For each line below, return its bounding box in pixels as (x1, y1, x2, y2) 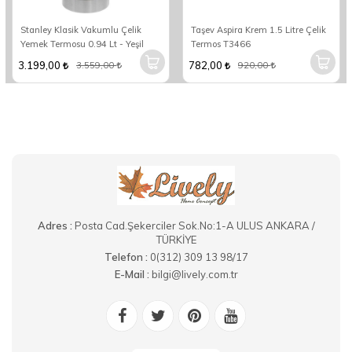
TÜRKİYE (156, 233, 196, 246)
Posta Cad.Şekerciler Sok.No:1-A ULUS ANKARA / (74, 219, 315, 232)
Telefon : (104, 251, 150, 263)
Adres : (37, 219, 75, 232)
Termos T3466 (191, 38, 251, 49)
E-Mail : (114, 268, 152, 280)
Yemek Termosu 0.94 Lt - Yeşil (20, 38, 144, 49)
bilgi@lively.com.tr (151, 268, 238, 280)
